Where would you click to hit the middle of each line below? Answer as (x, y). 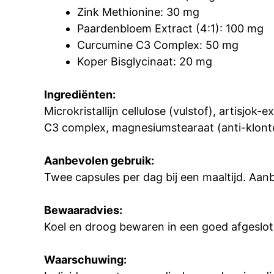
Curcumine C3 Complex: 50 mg (158, 45)
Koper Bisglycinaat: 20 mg (145, 61)
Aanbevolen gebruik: (99, 160)
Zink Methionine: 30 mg (138, 12)
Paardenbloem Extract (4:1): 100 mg (170, 28)
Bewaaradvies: (83, 210)
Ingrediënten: (80, 94)
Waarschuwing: (85, 259)
